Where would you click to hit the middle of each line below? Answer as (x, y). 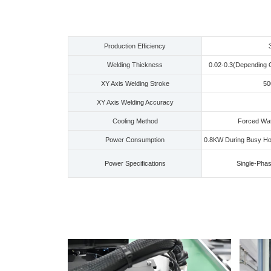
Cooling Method (135, 121)
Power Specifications (135, 163)
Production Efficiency (135, 46)
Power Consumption (135, 139)
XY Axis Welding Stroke (135, 83)
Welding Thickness (135, 64)
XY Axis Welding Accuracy (135, 102)
